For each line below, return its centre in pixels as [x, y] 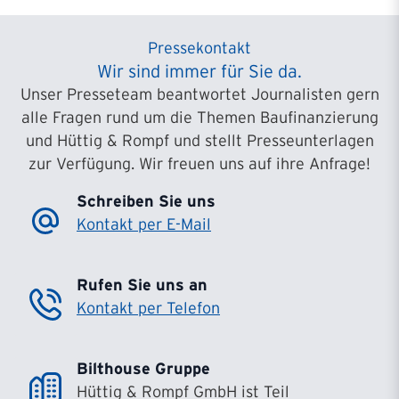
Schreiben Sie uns [146, 201]
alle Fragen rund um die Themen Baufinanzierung [199, 118]
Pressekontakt [199, 48]
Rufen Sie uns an [142, 285]
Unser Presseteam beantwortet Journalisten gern [199, 94]
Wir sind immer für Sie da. [199, 71]
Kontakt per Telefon [148, 308]
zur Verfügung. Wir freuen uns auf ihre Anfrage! [199, 164]
